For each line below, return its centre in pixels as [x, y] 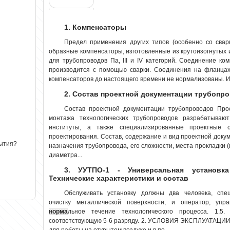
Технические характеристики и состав [119, 178]
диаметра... [65, 155]
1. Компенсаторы [95, 27]
